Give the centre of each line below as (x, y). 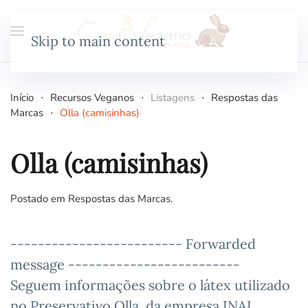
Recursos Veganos (92, 98)
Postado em (39, 199)
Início (22, 98)
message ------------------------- (125, 264)
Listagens (173, 98)
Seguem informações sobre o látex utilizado (150, 285)
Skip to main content (98, 41)
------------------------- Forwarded (133, 244)
